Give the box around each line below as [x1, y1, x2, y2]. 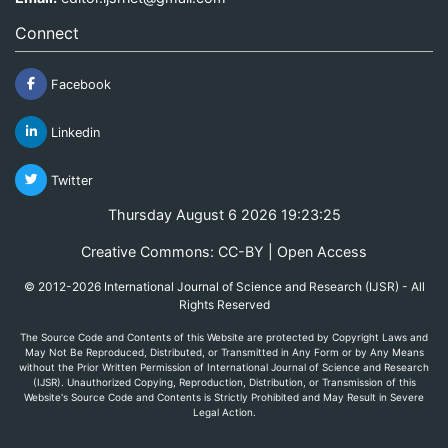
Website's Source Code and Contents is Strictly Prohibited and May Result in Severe [24, 390, 424, 403]
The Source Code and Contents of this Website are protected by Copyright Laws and [20, 330, 428, 343]
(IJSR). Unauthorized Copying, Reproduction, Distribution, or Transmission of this [32, 375, 416, 388]
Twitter [47, 172, 93, 188]
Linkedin [47, 124, 100, 140]
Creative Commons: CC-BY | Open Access [81, 242, 367, 260]
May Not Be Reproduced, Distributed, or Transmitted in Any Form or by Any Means [24, 345, 424, 358]
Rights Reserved [178, 296, 270, 312]
